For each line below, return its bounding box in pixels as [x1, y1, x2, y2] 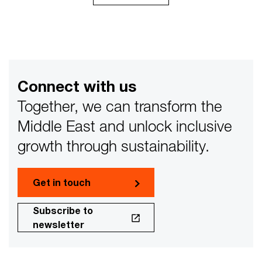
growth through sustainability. [18, 137, 209, 156]
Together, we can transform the [18, 97, 222, 116]
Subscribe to [33, 205, 93, 216]
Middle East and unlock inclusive [18, 117, 232, 136]
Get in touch [33, 177, 91, 188]
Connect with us [18, 77, 136, 96]
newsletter [33, 219, 84, 230]
